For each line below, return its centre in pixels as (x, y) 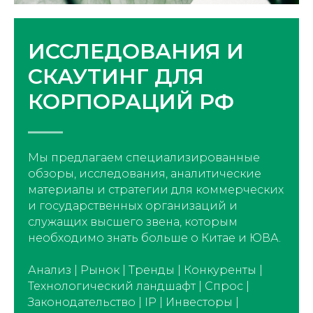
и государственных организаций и (133, 205)
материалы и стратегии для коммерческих (156, 189)
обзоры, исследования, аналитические (145, 173)
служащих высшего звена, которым (133, 221)
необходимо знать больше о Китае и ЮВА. (154, 238)
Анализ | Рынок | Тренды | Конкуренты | (145, 270)
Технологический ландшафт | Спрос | (139, 286)
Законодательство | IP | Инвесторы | (133, 302)
